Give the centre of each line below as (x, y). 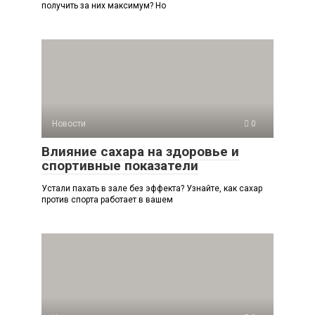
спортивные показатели (120, 165)
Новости (69, 123)
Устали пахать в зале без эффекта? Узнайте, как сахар (152, 188)
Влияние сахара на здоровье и (140, 151)
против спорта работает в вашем (107, 199)
